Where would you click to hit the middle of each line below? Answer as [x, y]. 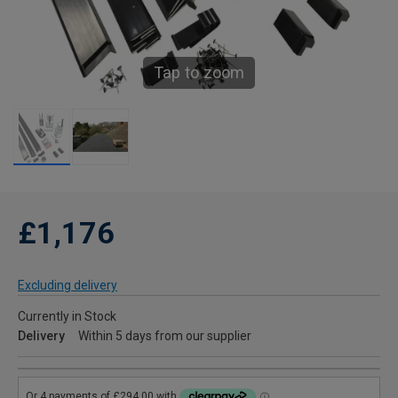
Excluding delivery [68, 286]
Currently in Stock [67, 317]
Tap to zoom [199, 73]
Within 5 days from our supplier [165, 336]
